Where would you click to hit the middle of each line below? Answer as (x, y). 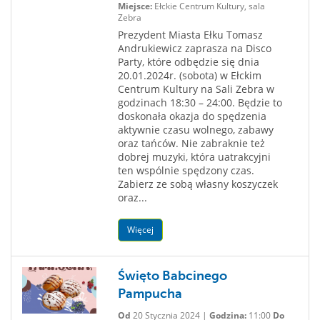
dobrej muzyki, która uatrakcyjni (194, 157)
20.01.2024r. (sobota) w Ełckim (189, 75)
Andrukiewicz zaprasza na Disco (194, 48)
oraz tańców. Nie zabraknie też (191, 143)
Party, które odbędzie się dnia (188, 62)
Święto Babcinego (172, 276)
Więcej (140, 230)
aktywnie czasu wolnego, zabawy (195, 130)
